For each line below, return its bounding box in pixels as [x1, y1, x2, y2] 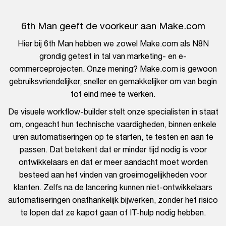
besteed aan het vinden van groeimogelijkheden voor [19, 170, 207, 180]
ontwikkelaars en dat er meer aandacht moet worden [18, 157, 208, 167]
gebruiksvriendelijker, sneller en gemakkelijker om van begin [9, 77, 217, 86]
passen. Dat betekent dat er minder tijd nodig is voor [19, 145, 207, 154]
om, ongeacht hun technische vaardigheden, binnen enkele [10, 120, 216, 129]
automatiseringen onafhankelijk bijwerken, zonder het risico [8, 195, 218, 205]
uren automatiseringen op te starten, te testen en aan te [13, 132, 213, 142]
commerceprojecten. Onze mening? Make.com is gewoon [9, 64, 217, 74]
